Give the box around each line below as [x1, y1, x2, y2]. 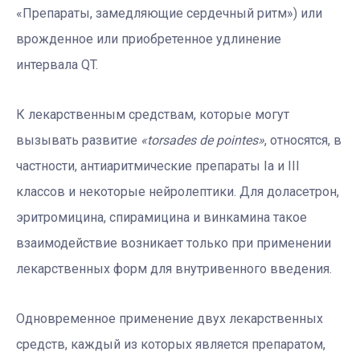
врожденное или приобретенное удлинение [16, 31, 281, 47]
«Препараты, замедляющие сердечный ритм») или [16, 5, 322, 21]
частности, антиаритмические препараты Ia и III [16, 157, 300, 174]
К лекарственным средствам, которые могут [16, 106, 289, 122]
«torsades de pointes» [141, 132, 264, 148]
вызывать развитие [16, 132, 141, 148]
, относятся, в [264, 132, 342, 148]
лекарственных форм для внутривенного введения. [16, 260, 332, 276]
